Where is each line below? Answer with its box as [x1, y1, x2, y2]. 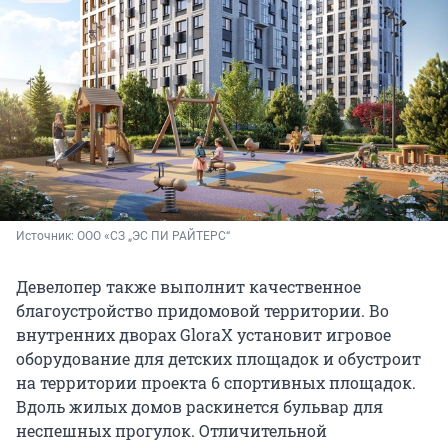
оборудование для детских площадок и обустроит [16, 348, 421, 370]
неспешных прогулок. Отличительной [16, 420, 327, 442]
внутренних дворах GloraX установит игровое [16, 324, 391, 346]
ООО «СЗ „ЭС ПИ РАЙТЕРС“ [77, 229, 230, 244]
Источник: [16, 229, 77, 244]
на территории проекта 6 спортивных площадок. [16, 372, 416, 394]
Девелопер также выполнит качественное [16, 276, 361, 298]
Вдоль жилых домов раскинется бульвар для [16, 396, 383, 418]
